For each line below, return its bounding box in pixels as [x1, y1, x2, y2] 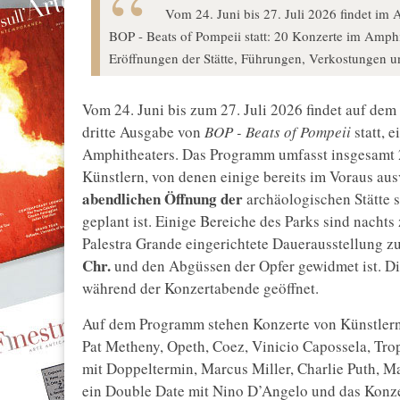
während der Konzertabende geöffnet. [82, 278, 319, 299]
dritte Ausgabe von [82, 121, 204, 143]
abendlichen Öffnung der [82, 187, 243, 211]
